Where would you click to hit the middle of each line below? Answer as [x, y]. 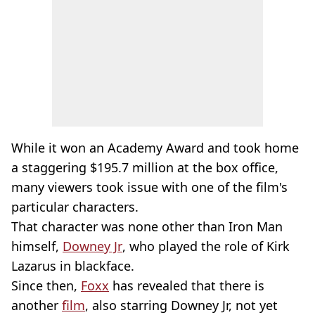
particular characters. [75, 207]
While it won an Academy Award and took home [155, 148]
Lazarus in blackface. [73, 266]
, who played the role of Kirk [206, 246]
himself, [37, 246]
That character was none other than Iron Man [147, 226]
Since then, [46, 285]
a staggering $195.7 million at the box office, [145, 167]
